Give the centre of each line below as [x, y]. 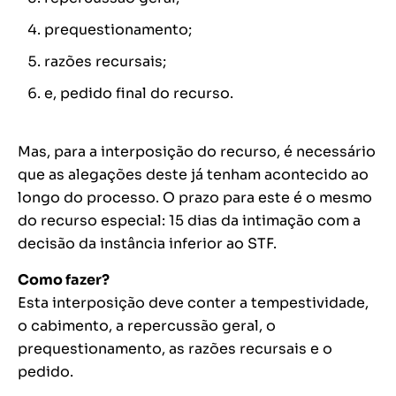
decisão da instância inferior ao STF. [147, 244]
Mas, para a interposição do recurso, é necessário [197, 152]
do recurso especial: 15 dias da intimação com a [189, 221]
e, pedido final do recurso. [139, 94]
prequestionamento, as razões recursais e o [175, 349]
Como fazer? [64, 280]
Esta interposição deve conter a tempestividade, [193, 303]
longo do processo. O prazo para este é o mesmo [195, 198]
